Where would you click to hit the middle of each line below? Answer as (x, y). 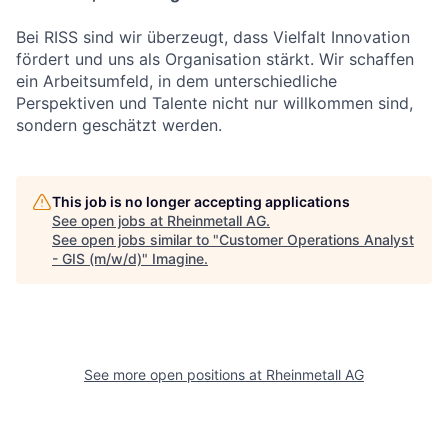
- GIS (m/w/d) (97, 258)
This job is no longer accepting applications (201, 201)
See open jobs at (109, 220)
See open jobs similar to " (135, 239)
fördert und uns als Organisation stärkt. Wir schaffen (215, 59)
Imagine (178, 258)
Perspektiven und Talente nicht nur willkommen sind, (214, 103)
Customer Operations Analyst (316, 239)
